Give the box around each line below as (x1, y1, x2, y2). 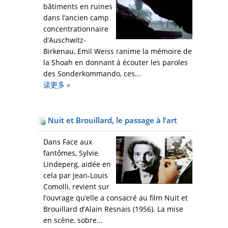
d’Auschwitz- (43, 35, 86, 45)
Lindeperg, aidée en (43, 159, 111, 169)
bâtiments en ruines (43, 2, 112, 12)
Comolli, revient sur (43, 182, 109, 192)
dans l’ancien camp (43, 13, 109, 23)
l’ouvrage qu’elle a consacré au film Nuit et (43, 193, 188, 203)
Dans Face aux (43, 137, 92, 147)
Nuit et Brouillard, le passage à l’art (46, 115, 177, 126)
